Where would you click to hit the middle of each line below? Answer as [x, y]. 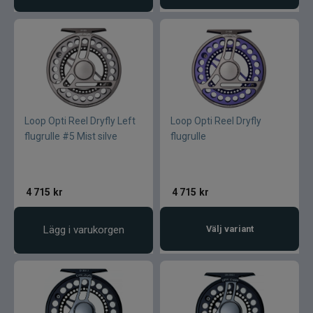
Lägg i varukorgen [83, 230]
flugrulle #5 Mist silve [71, 136]
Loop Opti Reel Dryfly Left [80, 121]
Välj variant [230, 229]
